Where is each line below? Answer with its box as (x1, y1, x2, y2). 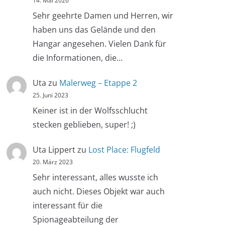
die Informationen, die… (33, 52, 123, 63)
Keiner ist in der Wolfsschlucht (33, 104, 148, 116)
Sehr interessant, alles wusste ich (33, 171, 158, 183)
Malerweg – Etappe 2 (59, 77, 137, 88)
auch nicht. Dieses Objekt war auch (33, 185, 165, 197)
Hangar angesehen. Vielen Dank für (33, 38, 166, 49)
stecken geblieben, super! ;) (33, 119, 136, 130)
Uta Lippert (33, 144, 75, 156)
